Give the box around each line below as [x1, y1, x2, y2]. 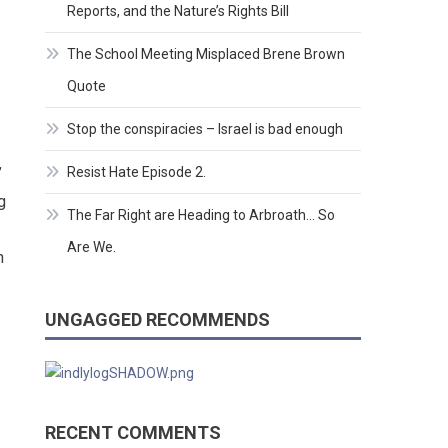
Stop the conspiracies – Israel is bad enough [67, 121, 344, 138]
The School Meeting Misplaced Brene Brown [67, 46, 346, 63]
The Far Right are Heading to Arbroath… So [67, 207, 336, 224]
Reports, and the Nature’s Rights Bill [67, 3, 290, 20]
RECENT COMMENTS [45, 422, 222, 444]
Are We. [67, 239, 117, 256]
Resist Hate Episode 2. [67, 164, 207, 181]
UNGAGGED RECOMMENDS [45, 309, 271, 331]
